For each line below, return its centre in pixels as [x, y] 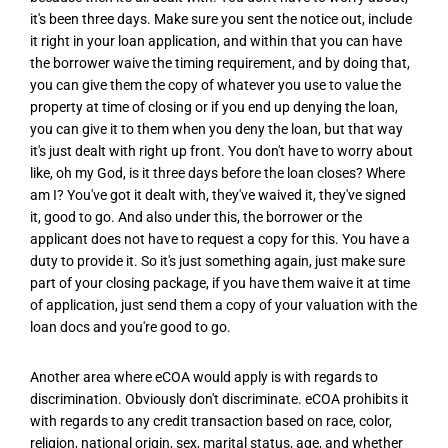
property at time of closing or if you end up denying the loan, [214, 107]
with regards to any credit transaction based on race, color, [211, 420]
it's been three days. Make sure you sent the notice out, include [221, 19]
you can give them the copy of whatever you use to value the [215, 85]
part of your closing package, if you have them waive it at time [220, 283]
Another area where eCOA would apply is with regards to [204, 376]
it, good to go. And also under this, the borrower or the [196, 217]
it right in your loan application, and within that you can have [216, 41]
